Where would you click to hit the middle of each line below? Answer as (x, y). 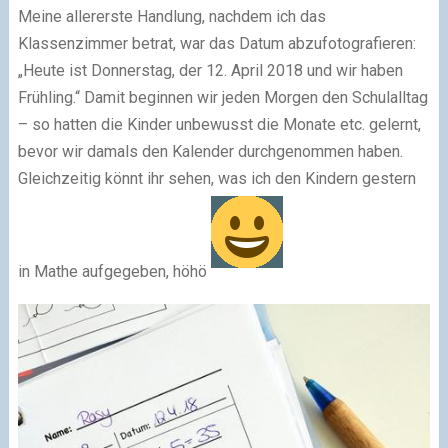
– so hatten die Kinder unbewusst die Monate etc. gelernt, (219, 124)
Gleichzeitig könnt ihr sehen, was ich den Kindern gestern (216, 178)
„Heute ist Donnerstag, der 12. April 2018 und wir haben (210, 70)
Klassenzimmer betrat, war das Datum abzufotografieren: (216, 43)
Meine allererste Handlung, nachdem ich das (171, 16)
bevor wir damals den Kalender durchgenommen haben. (210, 151)
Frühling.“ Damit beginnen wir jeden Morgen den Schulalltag (222, 97)
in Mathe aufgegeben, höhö (114, 271)
